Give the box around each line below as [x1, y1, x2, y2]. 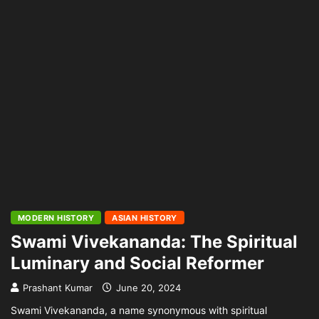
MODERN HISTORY [18, 213, 95, 223]
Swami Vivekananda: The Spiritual [11, 231, 298, 252]
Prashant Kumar [23, 282, 93, 293]
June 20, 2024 [113, 282, 181, 293]
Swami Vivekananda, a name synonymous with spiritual [11, 304, 267, 316]
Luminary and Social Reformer [11, 253, 264, 273]
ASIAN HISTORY [112, 213, 177, 223]
